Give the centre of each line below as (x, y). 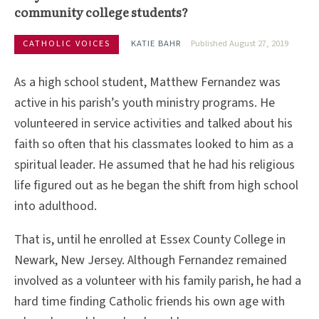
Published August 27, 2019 (240, 44)
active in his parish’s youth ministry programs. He (145, 103)
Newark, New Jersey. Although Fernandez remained (151, 260)
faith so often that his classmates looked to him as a (154, 145)
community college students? (101, 12)
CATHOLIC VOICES (67, 44)
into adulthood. (57, 206)
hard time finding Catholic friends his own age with (150, 301)
